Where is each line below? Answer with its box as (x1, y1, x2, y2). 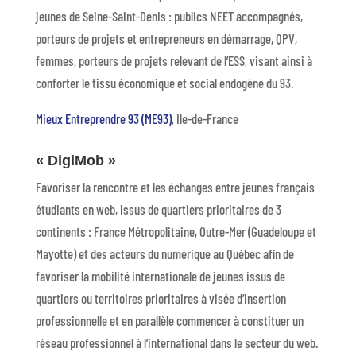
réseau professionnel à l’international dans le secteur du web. (35, 335, 318, 350)
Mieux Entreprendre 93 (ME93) (35, 110, 172, 126)
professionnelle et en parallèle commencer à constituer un (35, 312, 304, 328)
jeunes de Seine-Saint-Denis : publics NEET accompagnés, (35, 8, 303, 24)
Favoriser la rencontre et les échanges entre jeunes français (35, 179, 315, 195)
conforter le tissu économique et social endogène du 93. (35, 75, 296, 91)
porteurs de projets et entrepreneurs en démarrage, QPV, (35, 30, 297, 46)
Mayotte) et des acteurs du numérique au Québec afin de (35, 246, 294, 261)
